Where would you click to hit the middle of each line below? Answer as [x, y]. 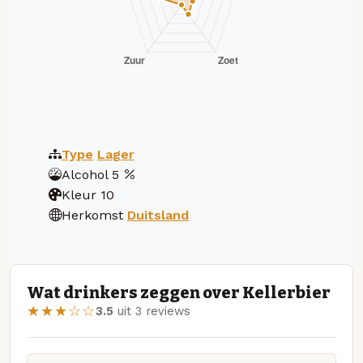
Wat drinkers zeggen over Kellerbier [179, 293]
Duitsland [158, 215]
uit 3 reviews [152, 312]
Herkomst [92, 215]
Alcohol [85, 174]
